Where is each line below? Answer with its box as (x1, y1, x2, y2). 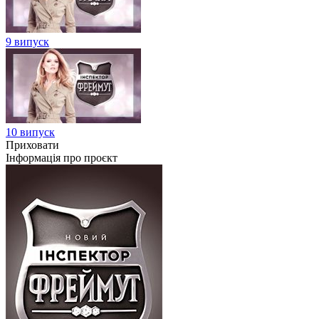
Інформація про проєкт (6, 151, 117, 164)
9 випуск (6, 35, 49, 48)
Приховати (6, 138, 59, 151)
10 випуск (6, 125, 55, 138)
